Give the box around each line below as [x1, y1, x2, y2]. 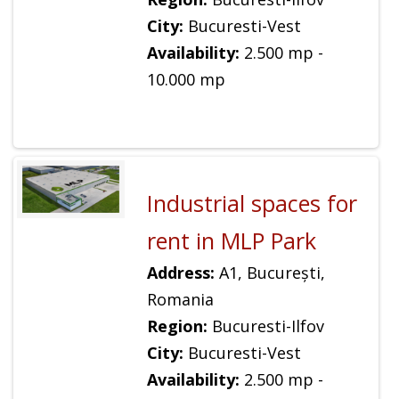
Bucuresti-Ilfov [207, 314, 324, 337]
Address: [146, 261, 215, 283]
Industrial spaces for [146, 187, 357, 218]
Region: [146, 314, 208, 337]
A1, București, [214, 261, 325, 283]
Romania [146, 288, 214, 310]
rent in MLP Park [146, 224, 316, 256]
